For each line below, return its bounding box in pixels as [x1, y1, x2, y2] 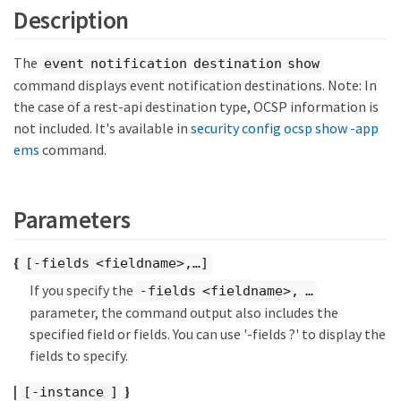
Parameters [13, 203, 131, 235]
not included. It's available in [13, 119, 191, 138]
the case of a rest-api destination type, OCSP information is [13, 98, 379, 116]
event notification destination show [44, 55, 320, 72]
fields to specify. [30, 346, 128, 365]
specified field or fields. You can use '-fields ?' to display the [30, 325, 386, 344]
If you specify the [30, 280, 136, 299]
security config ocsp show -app [191, 119, 379, 138]
